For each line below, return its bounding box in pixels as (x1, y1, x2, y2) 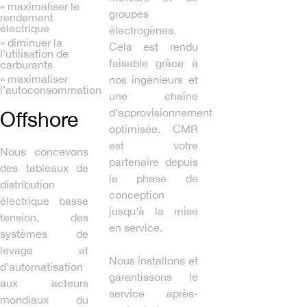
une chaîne (109, 89, 198, 102)
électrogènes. (109, 23, 177, 36)
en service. (109, 221, 163, 234)
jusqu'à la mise (109, 204, 198, 217)
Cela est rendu (109, 40, 198, 53)
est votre (109, 138, 198, 151)
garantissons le (109, 270, 198, 283)
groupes (109, 7, 149, 20)
